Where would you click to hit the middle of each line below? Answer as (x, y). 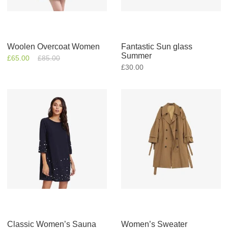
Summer (136, 55)
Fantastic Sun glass (157, 46)
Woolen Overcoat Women (53, 46)
